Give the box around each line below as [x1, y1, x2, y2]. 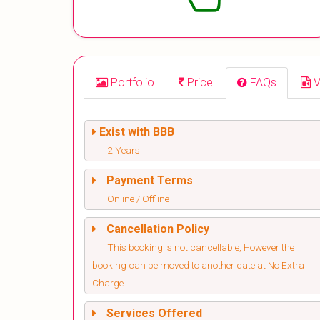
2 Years [107, 144, 140, 156]
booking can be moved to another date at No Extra [92, 259, 304, 271]
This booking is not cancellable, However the [107, 241, 294, 254]
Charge [92, 277, 124, 289]
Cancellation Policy [106, 222, 209, 236]
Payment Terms [106, 174, 193, 188]
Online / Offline [107, 193, 169, 205]
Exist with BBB [99, 125, 174, 139]
